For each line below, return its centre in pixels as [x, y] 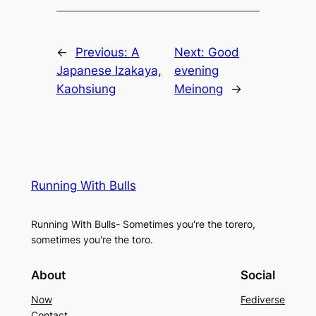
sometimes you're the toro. [92, 240]
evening [197, 71]
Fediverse [263, 299]
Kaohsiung [86, 89]
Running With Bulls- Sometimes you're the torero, [143, 224]
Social [258, 275]
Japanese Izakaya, [109, 71]
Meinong [199, 89]
